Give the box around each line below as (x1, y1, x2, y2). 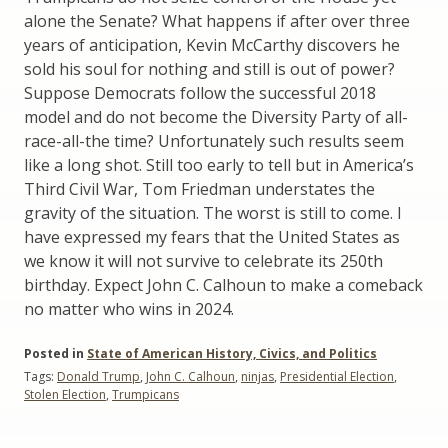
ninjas (241, 368, 274, 386)
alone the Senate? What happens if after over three (24, 10, 410, 33)
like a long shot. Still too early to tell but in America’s (24, 154, 414, 177)
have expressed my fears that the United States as (24, 226, 400, 249)
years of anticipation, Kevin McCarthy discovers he (24, 34, 400, 57)
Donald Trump (57, 368, 140, 386)
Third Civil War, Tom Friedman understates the (24, 178, 375, 201)
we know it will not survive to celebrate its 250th (24, 250, 383, 273)
